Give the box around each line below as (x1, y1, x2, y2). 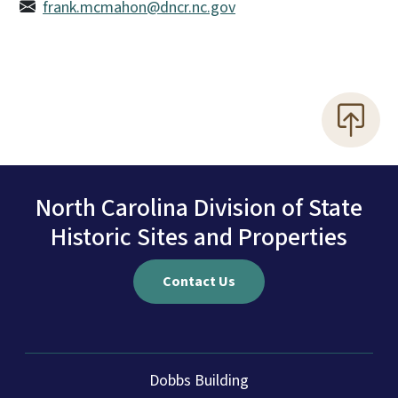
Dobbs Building (149, 370, 249, 393)
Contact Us (163, 272, 235, 292)
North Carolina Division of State (36, 190, 362, 227)
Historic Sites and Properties (51, 219, 347, 256)
